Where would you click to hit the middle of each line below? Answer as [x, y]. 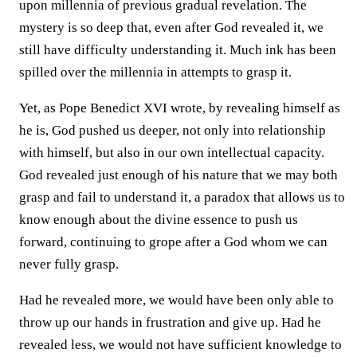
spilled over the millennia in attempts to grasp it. [155, 72]
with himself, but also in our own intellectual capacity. [172, 152]
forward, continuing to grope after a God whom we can [173, 241]
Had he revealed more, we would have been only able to [177, 300]
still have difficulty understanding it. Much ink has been [178, 49]
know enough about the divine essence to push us [159, 219]
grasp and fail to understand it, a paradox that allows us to [182, 197]
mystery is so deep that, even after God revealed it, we [171, 27]
